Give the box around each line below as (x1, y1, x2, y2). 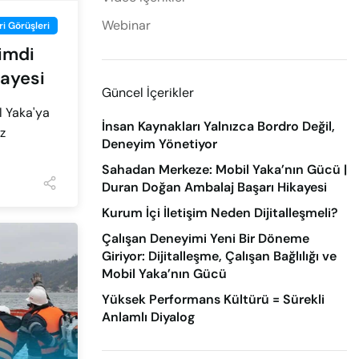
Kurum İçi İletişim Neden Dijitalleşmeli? (102, 204, 338, 221)
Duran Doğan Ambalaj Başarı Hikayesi (102, 179, 327, 196)
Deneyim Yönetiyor (102, 135, 217, 152)
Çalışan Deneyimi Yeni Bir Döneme (102, 230, 309, 247)
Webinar (102, 17, 151, 34)
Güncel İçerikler (102, 84, 194, 101)
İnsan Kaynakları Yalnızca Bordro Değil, (102, 118, 335, 135)
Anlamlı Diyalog (102, 309, 195, 325)
